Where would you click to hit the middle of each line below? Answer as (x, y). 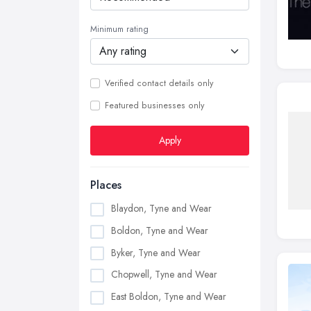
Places (106, 185)
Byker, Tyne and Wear (156, 252)
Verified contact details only (159, 83)
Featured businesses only (154, 106)
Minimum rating (119, 29)
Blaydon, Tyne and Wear (161, 208)
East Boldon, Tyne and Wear (169, 297)
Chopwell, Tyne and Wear (164, 275)
